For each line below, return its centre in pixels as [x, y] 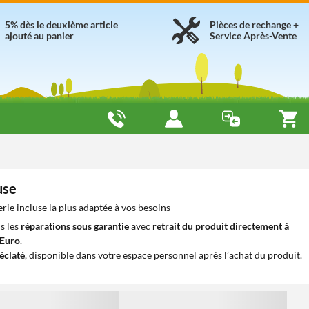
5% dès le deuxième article [61, 24]
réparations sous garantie [75, 226]
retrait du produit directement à [221, 226]
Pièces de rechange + [254, 24]
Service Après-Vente [253, 36]
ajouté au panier [39, 36]
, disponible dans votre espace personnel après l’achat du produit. [163, 255]
